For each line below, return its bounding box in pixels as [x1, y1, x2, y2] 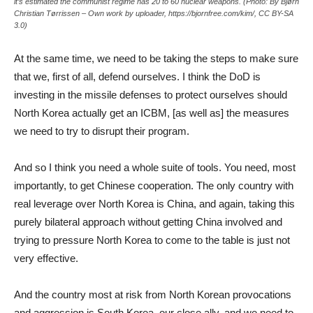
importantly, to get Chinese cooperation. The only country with [14, 179, 293, 191]
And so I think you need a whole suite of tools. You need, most [14, 161, 296, 173]
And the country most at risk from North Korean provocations [14, 288, 291, 300]
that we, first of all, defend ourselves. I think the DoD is [14, 70, 261, 82]
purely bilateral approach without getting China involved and [14, 215, 282, 228]
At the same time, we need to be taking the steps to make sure [14, 52, 298, 64]
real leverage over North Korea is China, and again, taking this [14, 197, 295, 210]
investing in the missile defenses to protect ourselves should [14, 88, 287, 101]
